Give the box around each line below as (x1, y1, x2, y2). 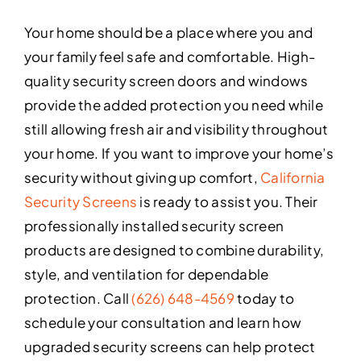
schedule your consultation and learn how (23, 313, 302, 331)
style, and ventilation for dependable (23, 264, 269, 283)
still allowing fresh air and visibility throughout (23, 119, 329, 138)
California (260, 168, 326, 186)
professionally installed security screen (23, 216, 284, 234)
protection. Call (23, 288, 132, 307)
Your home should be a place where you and (23, 23, 313, 41)
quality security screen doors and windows (23, 71, 309, 89)
